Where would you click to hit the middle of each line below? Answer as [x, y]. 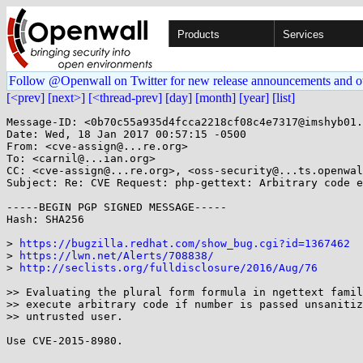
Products [199, 34]
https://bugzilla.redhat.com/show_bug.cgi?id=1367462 [185, 243]
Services [303, 34]
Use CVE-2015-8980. [65, 341]
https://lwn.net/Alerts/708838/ [117, 256]
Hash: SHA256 [45, 219]
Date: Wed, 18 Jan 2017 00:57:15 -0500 [126, 134]
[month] [216, 98]
